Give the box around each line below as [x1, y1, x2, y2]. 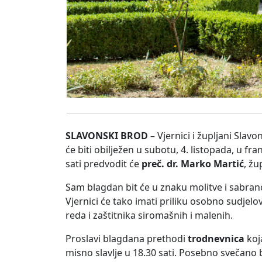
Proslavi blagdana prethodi [65, 232, 188, 246]
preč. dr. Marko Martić [142, 157, 244, 171]
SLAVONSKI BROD [65, 129, 148, 143]
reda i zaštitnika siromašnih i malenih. [65, 209, 233, 222]
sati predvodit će [65, 157, 142, 171]
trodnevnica [188, 232, 244, 246]
